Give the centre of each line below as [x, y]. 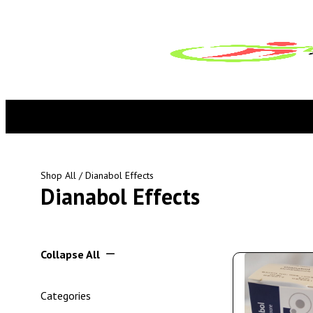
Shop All [58, 175]
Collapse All [70, 254]
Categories [66, 296]
